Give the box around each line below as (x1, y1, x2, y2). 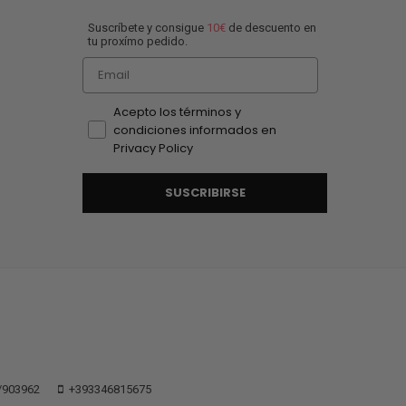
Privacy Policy (113, 139, 193, 157)
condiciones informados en (113, 121, 276, 139)
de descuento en (226, 20, 316, 34)
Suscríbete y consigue (88, 20, 207, 34)
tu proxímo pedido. (88, 34, 188, 48)
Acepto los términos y (113, 102, 241, 121)
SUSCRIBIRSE (164, 184, 246, 202)
